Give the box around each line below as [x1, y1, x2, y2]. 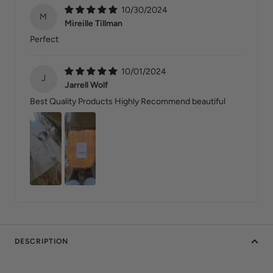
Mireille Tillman [64, 18, 122, 29]
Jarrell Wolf [64, 79, 108, 90]
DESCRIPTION [15, 237, 68, 246]
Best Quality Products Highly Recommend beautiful [30, 96, 225, 107]
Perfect [30, 34, 58, 45]
